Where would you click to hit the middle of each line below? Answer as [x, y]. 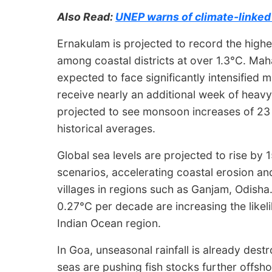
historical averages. [108, 129]
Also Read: [86, 17]
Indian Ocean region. [110, 223]
